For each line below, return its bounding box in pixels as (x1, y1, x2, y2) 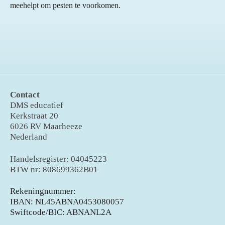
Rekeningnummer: (10, 186, 76, 196)
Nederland (10, 132, 49, 142)
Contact (10, 90, 40, 100)
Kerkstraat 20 (10, 111, 58, 121)
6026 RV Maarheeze (10, 122, 82, 132)
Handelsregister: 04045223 (10, 154, 107, 164)
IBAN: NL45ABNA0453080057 (10, 197, 124, 207)
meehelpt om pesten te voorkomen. (10, 1, 121, 10)
